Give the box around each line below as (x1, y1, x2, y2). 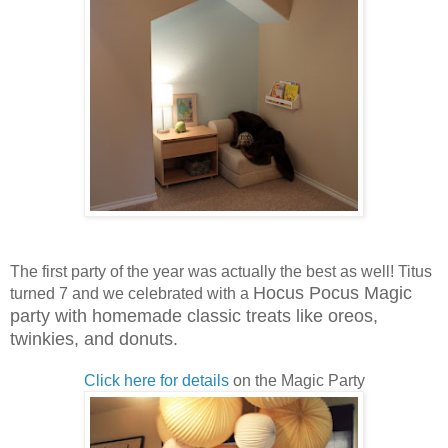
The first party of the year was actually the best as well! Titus (10, 262, 432, 280)
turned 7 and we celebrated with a (10, 284, 253, 302)
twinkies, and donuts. (10, 328, 193, 349)
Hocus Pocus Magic (253, 282, 412, 303)
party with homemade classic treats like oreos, (10, 305, 378, 326)
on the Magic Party (228, 371, 365, 389)
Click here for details (83, 371, 229, 389)
